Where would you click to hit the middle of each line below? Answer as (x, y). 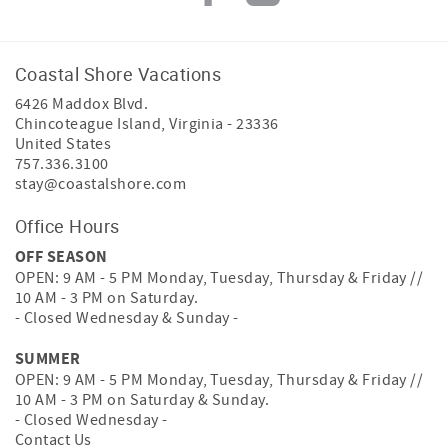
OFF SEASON (61, 257)
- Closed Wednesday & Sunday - (127, 318)
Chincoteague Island (88, 124)
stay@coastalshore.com (101, 184)
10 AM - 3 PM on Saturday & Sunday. (142, 400)
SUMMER (48, 359)
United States (63, 144)
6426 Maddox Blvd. (82, 104)
